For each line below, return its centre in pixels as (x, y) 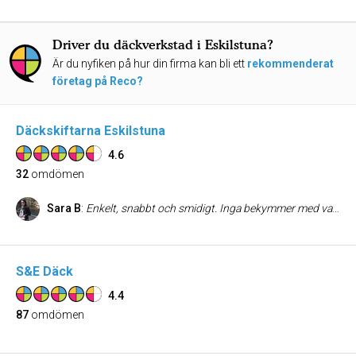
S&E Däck (44, 271)
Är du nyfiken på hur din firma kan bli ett (150, 64)
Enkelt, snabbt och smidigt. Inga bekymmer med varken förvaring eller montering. (209, 208)
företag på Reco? (98, 81)
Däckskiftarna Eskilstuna (91, 131)
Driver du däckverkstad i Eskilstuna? (163, 44)
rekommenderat (290, 64)
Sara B (64, 208)
